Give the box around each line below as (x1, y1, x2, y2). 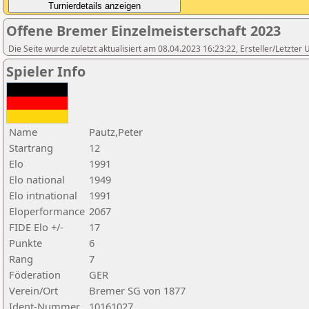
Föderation (9, 268, 61, 281)
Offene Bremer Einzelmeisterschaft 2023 (6, 21, 281, 40)
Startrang (9, 141, 53, 154)
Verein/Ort (9, 283, 58, 297)
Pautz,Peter (89, 125, 143, 139)
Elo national (9, 172, 65, 186)
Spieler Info (6, 62, 86, 81)
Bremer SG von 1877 (89, 283, 186, 297)
